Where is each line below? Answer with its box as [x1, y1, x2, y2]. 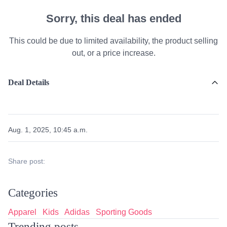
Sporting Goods [96, 207, 152, 216]
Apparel [8, 207, 36, 216]
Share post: [8, 157, 45, 165]
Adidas [64, 207, 90, 216]
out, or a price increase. [71, 48, 156, 57]
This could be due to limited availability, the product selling [9, 36, 218, 45]
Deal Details [8, 78, 49, 87]
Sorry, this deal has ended [46, 12, 181, 25]
